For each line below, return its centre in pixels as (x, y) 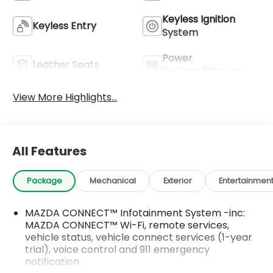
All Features (49, 151)
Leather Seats (66, 65)
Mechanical (112, 181)
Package (44, 181)
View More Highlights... (65, 97)
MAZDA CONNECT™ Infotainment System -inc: (135, 213)
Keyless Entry (65, 26)
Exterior (177, 181)
